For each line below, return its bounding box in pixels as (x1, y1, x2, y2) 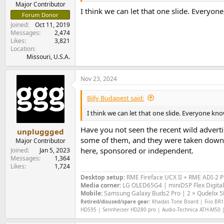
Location (10, 44, 34, 53)
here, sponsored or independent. (80, 145, 193, 155)
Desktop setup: (80, 172, 125, 181)
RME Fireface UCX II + (125, 172, 188, 181)
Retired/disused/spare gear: (80, 197, 150, 205)
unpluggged (16, 126, 64, 136)
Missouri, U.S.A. (26, 52, 70, 61)
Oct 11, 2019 (35, 20, 70, 29)
